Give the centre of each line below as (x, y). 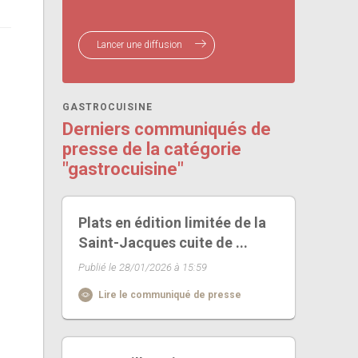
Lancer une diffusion (141, 45)
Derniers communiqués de (167, 129)
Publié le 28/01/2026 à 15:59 (143, 267)
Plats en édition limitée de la (173, 223)
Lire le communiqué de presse (169, 295)
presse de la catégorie (152, 149)
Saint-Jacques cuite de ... (163, 243)
